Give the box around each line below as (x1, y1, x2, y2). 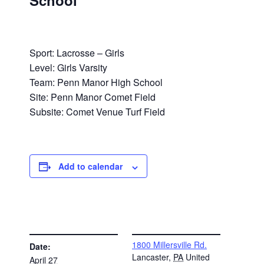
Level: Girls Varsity (29, 61, 108, 75)
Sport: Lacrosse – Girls (29, 46, 125, 60)
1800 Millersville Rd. (132, 238, 207, 250)
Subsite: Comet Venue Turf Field (29, 105, 166, 119)
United (186, 250, 210, 263)
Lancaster (132, 250, 169, 263)
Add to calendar (58, 160, 123, 173)
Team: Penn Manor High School (29, 75, 163, 90)
